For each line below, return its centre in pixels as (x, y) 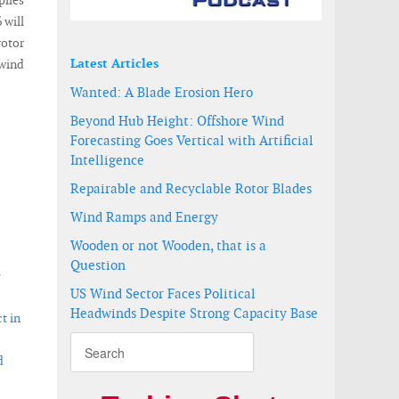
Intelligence (107, 160)
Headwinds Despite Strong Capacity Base (194, 313)
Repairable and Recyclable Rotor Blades (191, 188)
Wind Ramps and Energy (144, 217)
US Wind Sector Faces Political (163, 293)
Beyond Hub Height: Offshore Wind (177, 121)
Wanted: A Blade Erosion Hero (162, 92)
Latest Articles (114, 63)
